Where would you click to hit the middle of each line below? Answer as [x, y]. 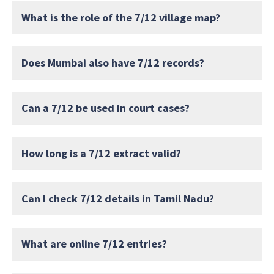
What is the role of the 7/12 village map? [121, 18]
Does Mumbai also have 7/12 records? [113, 63]
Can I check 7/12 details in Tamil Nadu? [118, 199]
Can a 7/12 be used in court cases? [106, 108]
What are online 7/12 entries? [94, 244]
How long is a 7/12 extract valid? [101, 154]
